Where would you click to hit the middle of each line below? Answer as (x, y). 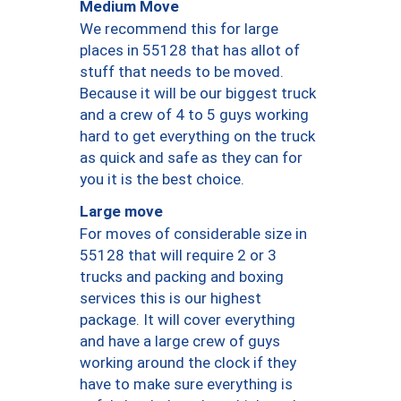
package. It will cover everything (188, 319)
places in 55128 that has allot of (190, 50)
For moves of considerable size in (193, 233)
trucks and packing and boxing (182, 276)
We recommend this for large (179, 28)
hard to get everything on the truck (197, 136)
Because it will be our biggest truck (198, 93)
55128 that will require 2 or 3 (178, 255)
